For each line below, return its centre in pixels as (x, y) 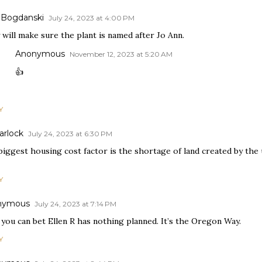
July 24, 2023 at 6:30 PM (70, 134)
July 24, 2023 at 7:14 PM (75, 204)
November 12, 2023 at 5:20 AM (121, 54)
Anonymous (40, 54)
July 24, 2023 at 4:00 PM (92, 18)
